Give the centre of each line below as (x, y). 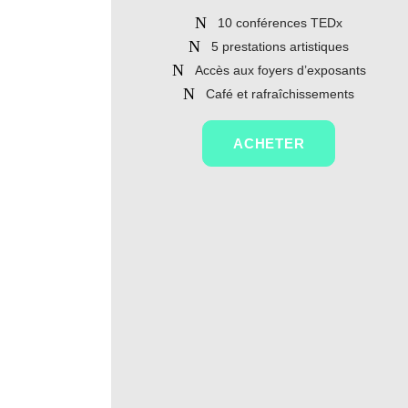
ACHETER (269, 143)
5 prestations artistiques (280, 46)
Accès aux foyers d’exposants (280, 70)
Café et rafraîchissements (280, 94)
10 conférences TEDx (280, 23)
